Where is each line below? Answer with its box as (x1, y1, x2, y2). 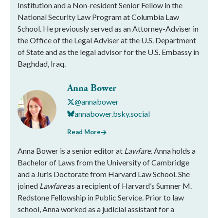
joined (18, 181, 39, 190)
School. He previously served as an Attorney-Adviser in (18, 24, 199, 33)
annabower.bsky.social (74, 109, 150, 118)
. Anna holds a (151, 146, 196, 155)
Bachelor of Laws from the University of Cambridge (18, 158, 189, 167)
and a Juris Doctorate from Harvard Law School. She (18, 169, 190, 179)
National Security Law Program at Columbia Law (18, 12, 179, 21)
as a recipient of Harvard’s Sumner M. (66, 181, 192, 190)
